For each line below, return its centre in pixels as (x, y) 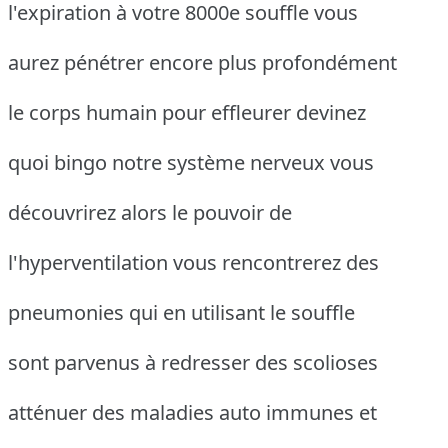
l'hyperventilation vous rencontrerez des (193, 263)
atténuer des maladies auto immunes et (192, 413)
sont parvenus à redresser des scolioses (193, 363)
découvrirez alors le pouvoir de (150, 213)
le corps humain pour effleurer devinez (187, 113)
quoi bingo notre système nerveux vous (191, 163)
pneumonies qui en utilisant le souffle (181, 313)
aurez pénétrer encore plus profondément (202, 63)
